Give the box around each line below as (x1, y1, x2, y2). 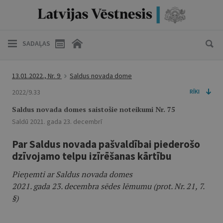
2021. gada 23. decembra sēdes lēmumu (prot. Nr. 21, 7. (12, 181, 204, 192)
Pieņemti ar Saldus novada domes (12, 169, 132, 180)
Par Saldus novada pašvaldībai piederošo (12, 137, 200, 151)
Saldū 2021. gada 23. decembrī (12, 117, 102, 126)
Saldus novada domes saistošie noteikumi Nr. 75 (12, 105, 175, 114)
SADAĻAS (22, 39, 50, 48)
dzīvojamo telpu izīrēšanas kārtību (12, 149, 172, 163)
